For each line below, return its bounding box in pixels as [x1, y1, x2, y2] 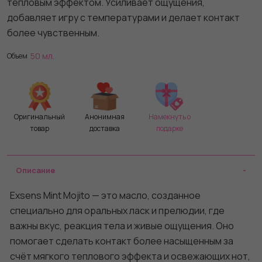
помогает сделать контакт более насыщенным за [10, 235, 233, 247]
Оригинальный [14, 112, 65, 122]
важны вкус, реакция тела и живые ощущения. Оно [10, 219, 234, 232]
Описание [16, 165, 55, 175]
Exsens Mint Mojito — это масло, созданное [10, 189, 201, 202]
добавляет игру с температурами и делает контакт [7, 11, 240, 24]
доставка [89, 123, 120, 133]
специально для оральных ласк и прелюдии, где [10, 204, 225, 217]
